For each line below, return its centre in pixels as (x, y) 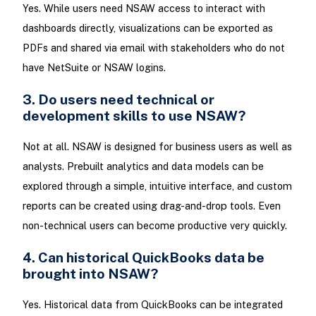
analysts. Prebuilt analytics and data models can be (143, 166)
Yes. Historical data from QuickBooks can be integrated (152, 305)
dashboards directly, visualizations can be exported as (147, 28)
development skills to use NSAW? (135, 115)
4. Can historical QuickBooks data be (143, 257)
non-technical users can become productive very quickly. (156, 225)
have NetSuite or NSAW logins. (95, 67)
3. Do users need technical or (118, 99)
